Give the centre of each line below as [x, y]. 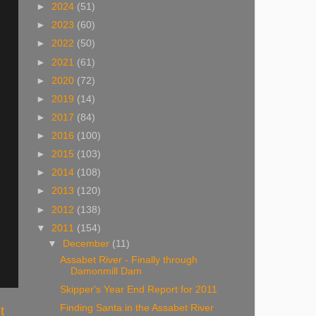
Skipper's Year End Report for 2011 [138, 290]
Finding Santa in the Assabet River [136, 308]
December [88, 244]
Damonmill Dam [106, 272]
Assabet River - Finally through [128, 260]
